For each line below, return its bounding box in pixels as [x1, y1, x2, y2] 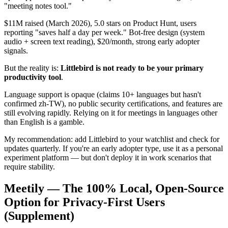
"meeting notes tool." [4, 1, 72, 10]
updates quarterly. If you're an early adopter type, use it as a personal [4, 144, 223, 153]
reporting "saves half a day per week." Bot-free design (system [4, 27, 205, 37]
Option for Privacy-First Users [4, 195, 165, 209]
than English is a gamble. [4, 117, 84, 126]
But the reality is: [4, 63, 61, 72]
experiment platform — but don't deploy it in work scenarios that [4, 153, 211, 162]
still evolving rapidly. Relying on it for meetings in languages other [4, 108, 217, 117]
